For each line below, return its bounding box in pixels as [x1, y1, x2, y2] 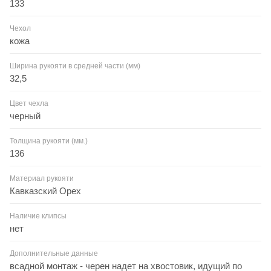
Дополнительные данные [10, 249, 98, 258]
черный [10, 110, 41, 121]
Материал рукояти [10, 174, 74, 183]
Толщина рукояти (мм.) [10, 136, 88, 145]
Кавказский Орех [10, 185, 81, 196]
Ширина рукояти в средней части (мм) [10, 61, 140, 70]
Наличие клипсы [10, 211, 67, 220]
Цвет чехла [10, 99, 48, 108]
